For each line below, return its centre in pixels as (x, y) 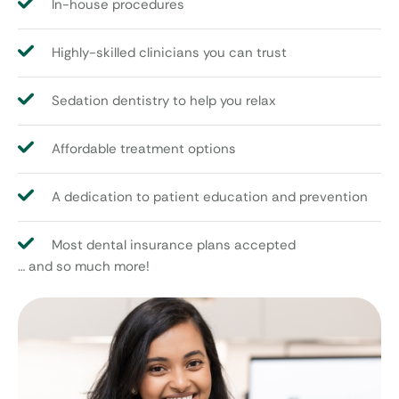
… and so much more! (84, 267)
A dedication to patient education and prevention (210, 197)
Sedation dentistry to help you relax (163, 101)
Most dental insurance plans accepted (174, 245)
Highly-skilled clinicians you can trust (169, 53)
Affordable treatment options (144, 149)
